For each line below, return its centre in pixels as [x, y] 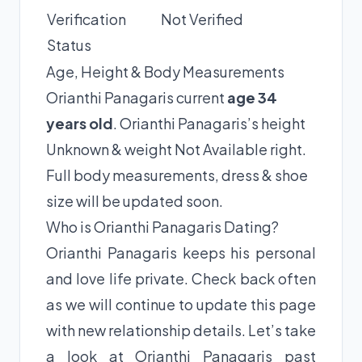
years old [80, 123]
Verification [86, 19]
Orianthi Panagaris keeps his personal [181, 252]
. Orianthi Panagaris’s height [209, 123]
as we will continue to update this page [181, 304]
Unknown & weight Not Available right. [176, 149]
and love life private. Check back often [181, 278]
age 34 [252, 97]
